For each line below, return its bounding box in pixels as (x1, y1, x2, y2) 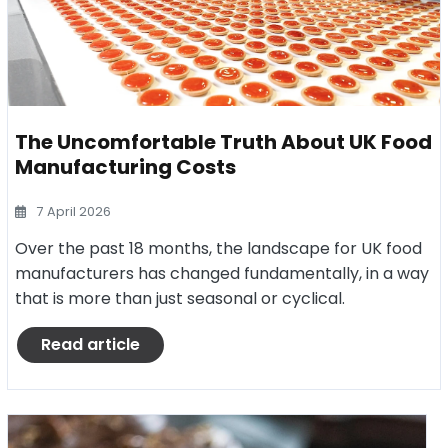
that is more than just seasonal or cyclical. (15, 287, 345, 310)
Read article (41, 333, 140, 356)
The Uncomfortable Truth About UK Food (15, 128, 432, 156)
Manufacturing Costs (15, 153, 236, 181)
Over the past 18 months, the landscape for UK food (15, 237, 422, 260)
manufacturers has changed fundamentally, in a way (15, 262, 429, 285)
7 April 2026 (34, 203, 112, 220)
